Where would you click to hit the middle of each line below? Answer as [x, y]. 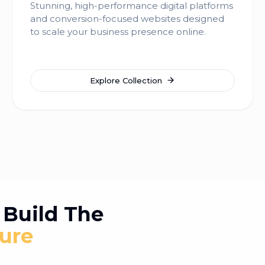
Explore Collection [126, 80]
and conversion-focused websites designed [127, 19]
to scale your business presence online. [118, 32]
